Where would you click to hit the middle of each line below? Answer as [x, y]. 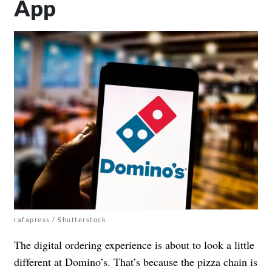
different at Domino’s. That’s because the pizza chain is [136, 261]
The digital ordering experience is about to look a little [134, 244]
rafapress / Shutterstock [60, 219]
